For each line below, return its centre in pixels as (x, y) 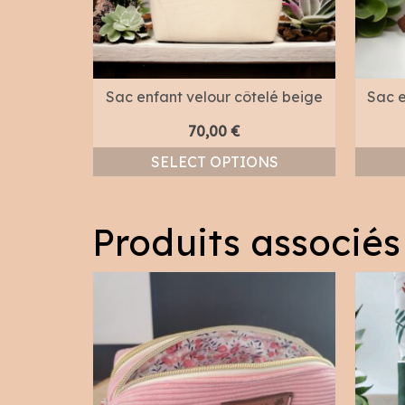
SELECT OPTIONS (214, 161)
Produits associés (246, 242)
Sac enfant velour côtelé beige (214, 96)
